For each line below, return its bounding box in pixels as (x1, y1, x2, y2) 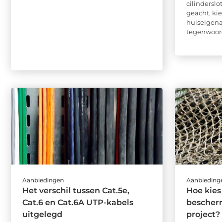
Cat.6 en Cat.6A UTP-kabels (22, 197, 133, 207)
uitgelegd (22, 209, 62, 219)
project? (186, 209, 221, 219)
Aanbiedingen (22, 176, 64, 184)
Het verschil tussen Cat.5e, (22, 185, 129, 195)
